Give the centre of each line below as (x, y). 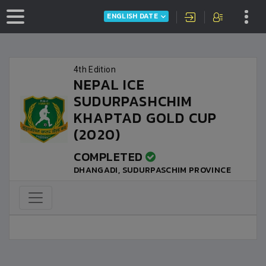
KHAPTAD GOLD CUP (145, 118)
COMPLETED (110, 157)
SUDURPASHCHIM (133, 101)
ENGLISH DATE (132, 16)
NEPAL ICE (109, 85)
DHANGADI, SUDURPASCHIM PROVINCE (152, 170)
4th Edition (95, 69)
